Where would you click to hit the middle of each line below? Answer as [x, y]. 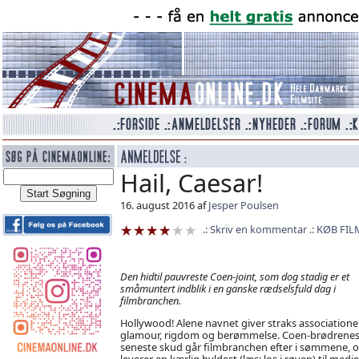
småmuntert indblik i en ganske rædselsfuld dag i [228, 288]
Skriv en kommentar [258, 229]
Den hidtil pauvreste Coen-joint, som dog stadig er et [234, 276]
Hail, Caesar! [191, 183]
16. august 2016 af [164, 205]
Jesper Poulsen [243, 205]
